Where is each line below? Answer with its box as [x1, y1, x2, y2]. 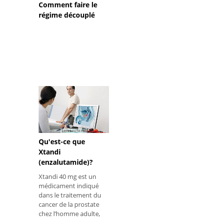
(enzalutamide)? [39, 157, 93, 167]
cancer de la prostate [39, 200, 99, 209]
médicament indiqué [39, 181, 99, 191]
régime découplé [39, 10, 95, 20]
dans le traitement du [39, 191, 101, 200]
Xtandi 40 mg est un [39, 172, 96, 181]
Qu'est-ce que [39, 137, 85, 147]
